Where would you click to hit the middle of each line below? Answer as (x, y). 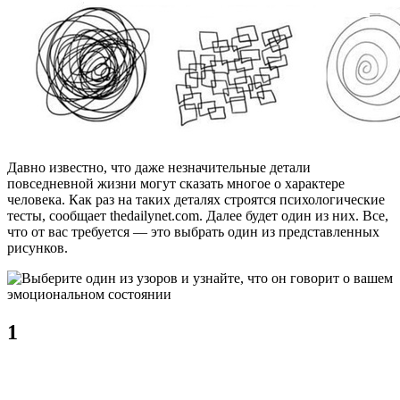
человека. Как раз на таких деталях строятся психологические (196, 200)
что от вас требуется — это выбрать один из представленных (193, 232)
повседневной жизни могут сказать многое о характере (176, 184)
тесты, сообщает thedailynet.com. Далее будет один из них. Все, (198, 216)
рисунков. (37, 248)
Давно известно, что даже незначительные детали (159, 168)
